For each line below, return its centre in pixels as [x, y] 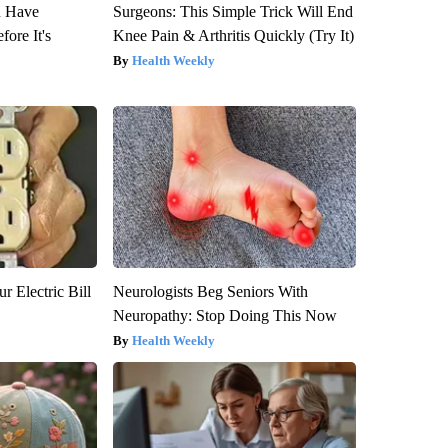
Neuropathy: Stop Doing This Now [224, 316]
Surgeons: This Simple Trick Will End [232, 12]
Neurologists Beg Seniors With [210, 292]
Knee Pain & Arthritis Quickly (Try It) [233, 36]
